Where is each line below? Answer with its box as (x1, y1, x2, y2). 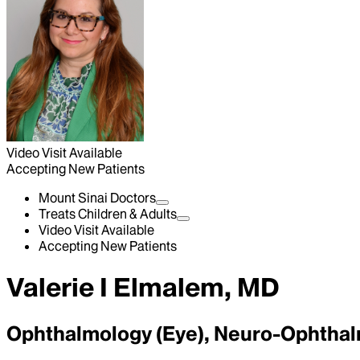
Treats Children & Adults (39, 206, 177, 222)
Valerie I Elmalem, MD (6, 271, 280, 305)
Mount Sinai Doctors (39, 190, 156, 206)
